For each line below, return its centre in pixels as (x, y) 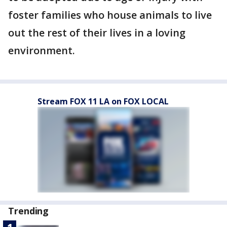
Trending (29, 211)
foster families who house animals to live (110, 15)
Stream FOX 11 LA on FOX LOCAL (103, 102)
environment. (43, 51)
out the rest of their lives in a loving (97, 33)
